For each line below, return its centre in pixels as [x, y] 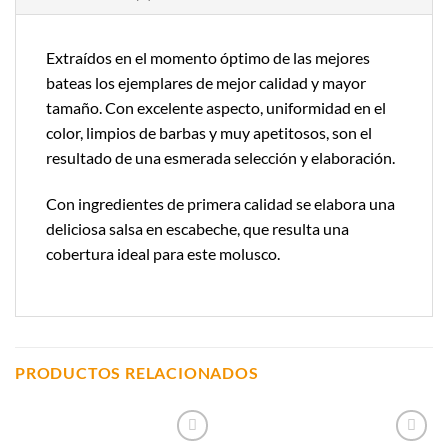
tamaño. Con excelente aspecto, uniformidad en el [216, 107]
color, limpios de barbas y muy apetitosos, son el [209, 132]
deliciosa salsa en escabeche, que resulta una [197, 228]
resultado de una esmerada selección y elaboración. [220, 157]
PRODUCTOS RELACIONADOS [137, 373]
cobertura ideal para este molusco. [163, 253]
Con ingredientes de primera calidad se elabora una [220, 203]
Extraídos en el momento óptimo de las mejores [208, 57]
